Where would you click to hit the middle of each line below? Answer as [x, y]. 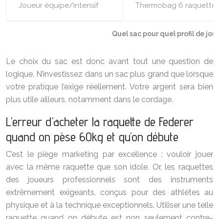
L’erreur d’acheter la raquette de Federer [100, 122]
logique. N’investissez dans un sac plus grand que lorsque [109, 74]
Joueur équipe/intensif [58, 6]
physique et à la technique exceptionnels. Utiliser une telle [109, 205]
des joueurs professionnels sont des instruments [109, 180]
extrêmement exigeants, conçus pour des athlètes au [109, 193]
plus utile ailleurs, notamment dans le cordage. [89, 100]
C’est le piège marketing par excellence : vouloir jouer [109, 154]
